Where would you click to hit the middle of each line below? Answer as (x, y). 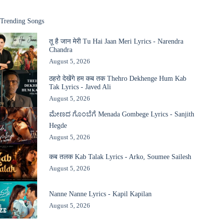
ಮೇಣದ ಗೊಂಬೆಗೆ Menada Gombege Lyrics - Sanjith (121, 114)
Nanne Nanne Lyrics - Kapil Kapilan (100, 194)
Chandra (60, 49)
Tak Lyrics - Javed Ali (80, 86)
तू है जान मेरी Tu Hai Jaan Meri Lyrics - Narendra (116, 41)
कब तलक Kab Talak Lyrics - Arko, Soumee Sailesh (120, 157)
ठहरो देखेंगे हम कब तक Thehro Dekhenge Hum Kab (117, 78)
